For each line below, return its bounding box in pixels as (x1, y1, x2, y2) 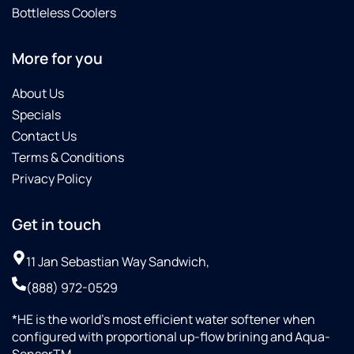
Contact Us (12, 127, 77, 145)
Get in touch (12, 214, 101, 235)
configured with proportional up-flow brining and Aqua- (12, 328, 330, 346)
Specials (12, 106, 61, 124)
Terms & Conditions (12, 149, 124, 167)
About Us (12, 85, 64, 103)
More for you (12, 48, 103, 70)
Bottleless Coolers (12, 4, 116, 22)
